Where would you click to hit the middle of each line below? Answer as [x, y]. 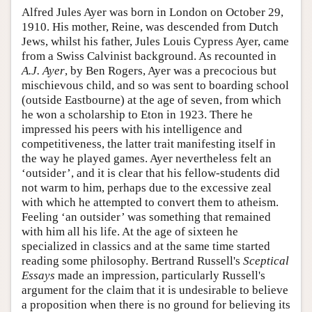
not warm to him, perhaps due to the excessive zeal [147, 188]
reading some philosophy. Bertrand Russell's [132, 261]
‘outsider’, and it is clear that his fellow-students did [151, 173]
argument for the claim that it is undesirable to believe [155, 290]
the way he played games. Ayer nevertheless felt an [147, 159]
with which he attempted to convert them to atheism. [150, 203]
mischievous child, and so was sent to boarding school [155, 86]
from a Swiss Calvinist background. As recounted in [149, 56]
